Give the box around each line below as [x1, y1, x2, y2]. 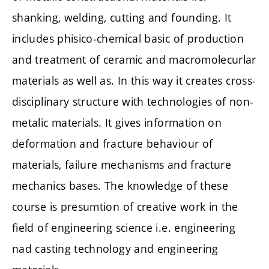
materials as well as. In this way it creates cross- [12, 73, 256, 88]
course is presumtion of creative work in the [12, 199, 238, 214]
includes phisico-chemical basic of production [12, 31, 244, 46]
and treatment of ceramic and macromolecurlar [12, 52, 256, 67]
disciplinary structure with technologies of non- [12, 94, 254, 109]
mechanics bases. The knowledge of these [12, 178, 229, 193]
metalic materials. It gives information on [12, 115, 222, 130]
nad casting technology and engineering [12, 241, 219, 256]
